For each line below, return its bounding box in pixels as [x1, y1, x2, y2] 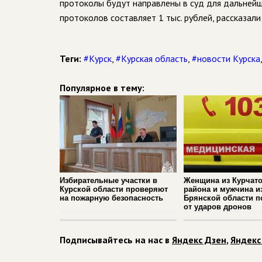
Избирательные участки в [60, 176, 157, 185]
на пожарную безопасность [60, 194, 163, 202]
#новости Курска [192, 53, 260, 64]
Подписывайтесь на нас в [60, 234, 172, 246]
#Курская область [116, 53, 188, 64]
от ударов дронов [184, 202, 251, 211]
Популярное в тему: [60, 82, 144, 94]
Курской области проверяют [60, 185, 168, 194]
